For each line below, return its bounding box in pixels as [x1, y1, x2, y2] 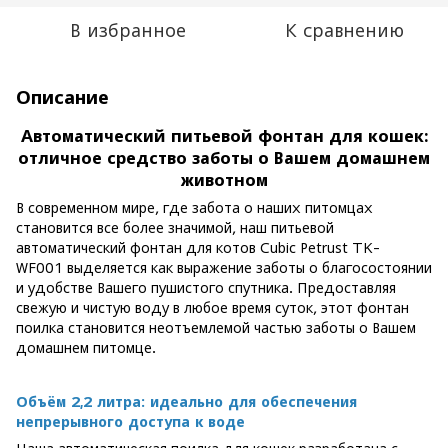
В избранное [70, 20, 186, 41]
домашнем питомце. [16, 339, 156, 356]
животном [180, 170, 268, 189]
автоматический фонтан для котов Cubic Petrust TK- [16, 239, 381, 256]
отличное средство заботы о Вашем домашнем [18, 148, 430, 167]
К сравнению [284, 20, 404, 41]
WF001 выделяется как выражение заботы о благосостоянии [16, 259, 432, 276]
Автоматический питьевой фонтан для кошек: [20, 126, 428, 145]
